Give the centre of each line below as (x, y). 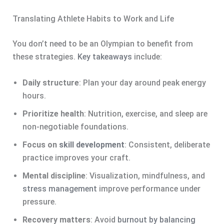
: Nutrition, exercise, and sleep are (145, 114)
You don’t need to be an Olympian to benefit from (102, 44)
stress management (59, 189)
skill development (91, 145)
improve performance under (148, 189)
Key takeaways (104, 57)
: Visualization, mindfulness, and (145, 176)
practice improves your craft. (76, 158)
